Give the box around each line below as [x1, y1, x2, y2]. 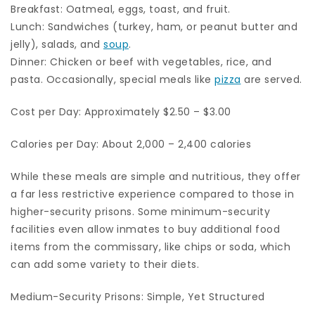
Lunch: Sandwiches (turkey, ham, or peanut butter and [11, 20, 297, 34]
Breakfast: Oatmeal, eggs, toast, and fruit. [11, 2, 231, 17]
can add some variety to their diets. [11, 257, 199, 272]
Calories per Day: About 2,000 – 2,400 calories [11, 137, 251, 152]
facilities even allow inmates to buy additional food [11, 222, 280, 237]
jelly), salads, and [11, 37, 103, 52]
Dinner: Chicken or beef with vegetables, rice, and [11, 55, 271, 70]
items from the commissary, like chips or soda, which [11, 240, 290, 255]
